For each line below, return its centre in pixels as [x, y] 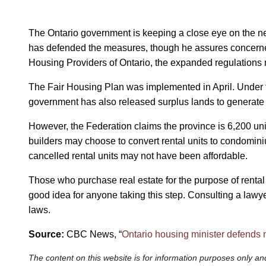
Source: [47, 234]
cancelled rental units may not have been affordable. [138, 156]
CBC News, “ [94, 234]
